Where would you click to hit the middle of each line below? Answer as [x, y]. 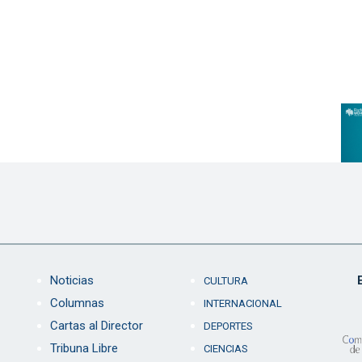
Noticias [72, 280]
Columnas [77, 303]
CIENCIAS [225, 348]
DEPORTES [228, 326]
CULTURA [225, 280]
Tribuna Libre [84, 348]
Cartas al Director [96, 325]
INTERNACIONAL [242, 303]
